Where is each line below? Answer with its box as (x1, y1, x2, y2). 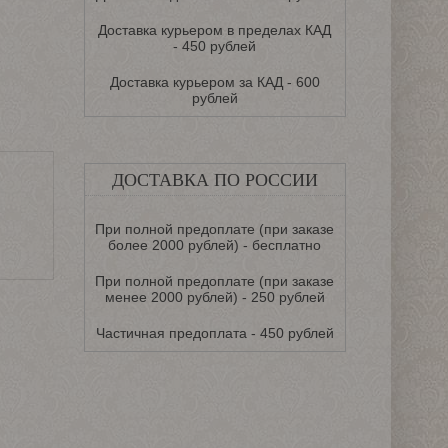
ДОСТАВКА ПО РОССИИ (111, 170, 318, 190)
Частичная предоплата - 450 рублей (95, 325, 334, 341)
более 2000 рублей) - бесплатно (108, 237, 322, 253)
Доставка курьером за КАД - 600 (109, 74, 320, 90)
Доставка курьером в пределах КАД (98, 22, 332, 38)
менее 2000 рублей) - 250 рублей (104, 289, 325, 305)
